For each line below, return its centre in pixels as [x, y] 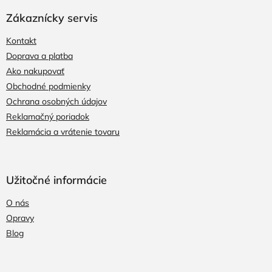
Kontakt [21, 40]
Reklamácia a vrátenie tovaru [63, 131]
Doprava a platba [39, 56]
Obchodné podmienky [48, 86]
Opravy [20, 218]
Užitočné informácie [56, 180]
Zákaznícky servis [52, 18]
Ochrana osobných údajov [56, 101]
